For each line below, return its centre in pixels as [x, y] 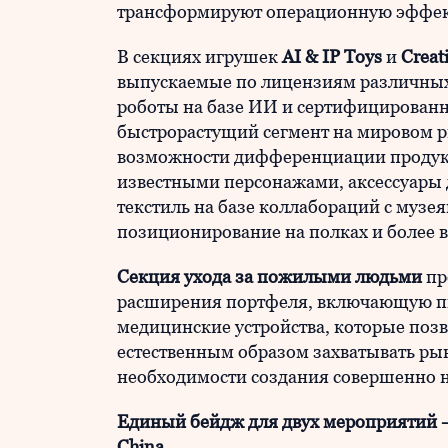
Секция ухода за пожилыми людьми [269, 276]
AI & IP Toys [332, 56]
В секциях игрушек [199, 56]
